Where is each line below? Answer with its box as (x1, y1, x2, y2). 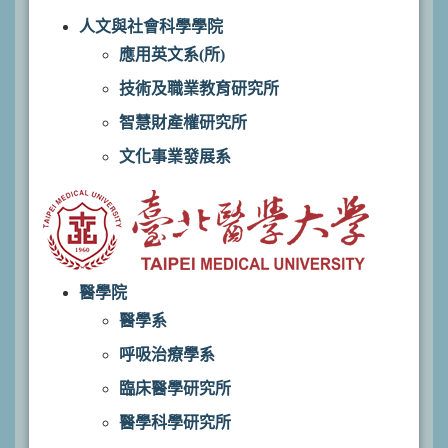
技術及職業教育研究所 (119, 80, 279, 97)
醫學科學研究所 (119, 414, 231, 431)
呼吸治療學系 (119, 346, 215, 363)
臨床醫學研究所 (119, 380, 231, 397)
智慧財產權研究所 (119, 114, 247, 131)
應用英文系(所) (119, 46, 225, 63)
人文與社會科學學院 (79, 18, 223, 35)
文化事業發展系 (119, 148, 231, 165)
